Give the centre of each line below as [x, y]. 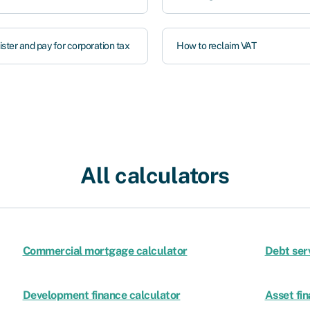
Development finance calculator [101, 295]
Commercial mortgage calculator [105, 251]
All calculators [155, 175]
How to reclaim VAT [216, 46]
